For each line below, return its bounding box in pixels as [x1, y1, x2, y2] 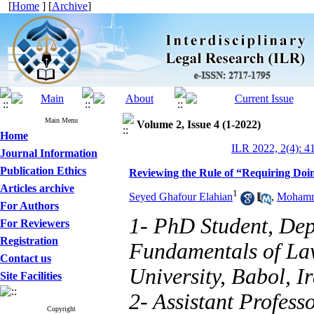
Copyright [47, 305, 76, 313]
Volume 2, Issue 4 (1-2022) [137, 118, 261, 130]
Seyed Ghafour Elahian [129, 191, 233, 203]
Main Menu [45, 116, 78, 124]
